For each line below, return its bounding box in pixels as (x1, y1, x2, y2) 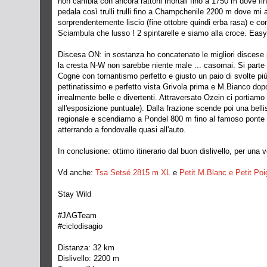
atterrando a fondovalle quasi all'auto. (58, 125, 186, 134)
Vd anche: (58, 168, 95, 177)
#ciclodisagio (58, 222, 103, 231)
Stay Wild (58, 190, 91, 198)
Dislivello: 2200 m (58, 254, 119, 263)
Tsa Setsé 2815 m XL (95, 168, 170, 177)
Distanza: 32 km (58, 243, 114, 252)
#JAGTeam (58, 211, 97, 220)
